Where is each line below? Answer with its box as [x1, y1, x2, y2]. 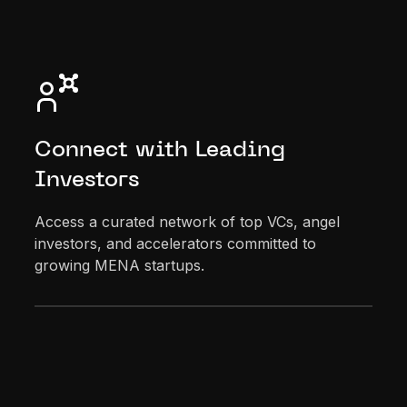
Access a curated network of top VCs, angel [35, 212, 341, 231]
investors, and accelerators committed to [35, 233, 317, 253]
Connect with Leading [35, 139, 286, 162]
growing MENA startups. [35, 255, 205, 274]
